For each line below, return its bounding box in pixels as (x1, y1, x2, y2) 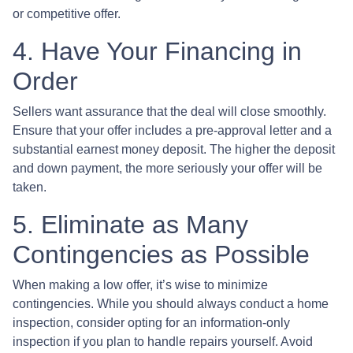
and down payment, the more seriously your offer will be (13, 161, 322, 175)
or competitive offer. (13, 6, 121, 20)
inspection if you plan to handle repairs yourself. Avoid (13, 334, 313, 348)
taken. (13, 180, 46, 194)
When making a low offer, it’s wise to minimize (13, 277, 268, 292)
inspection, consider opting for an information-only (13, 315, 290, 329)
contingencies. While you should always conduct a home (13, 296, 329, 310)
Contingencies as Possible (13, 240, 310, 269)
